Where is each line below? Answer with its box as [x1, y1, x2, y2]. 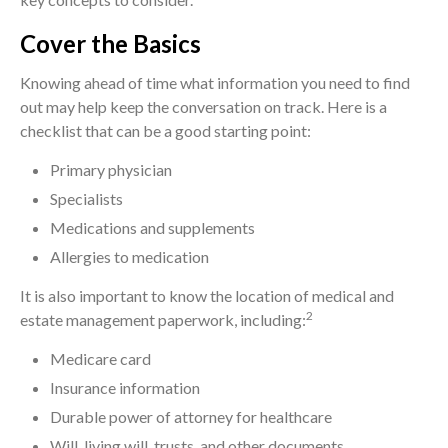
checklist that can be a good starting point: [20, 121, 311, 141]
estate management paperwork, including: [20, 310, 306, 330]
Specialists [50, 189, 123, 209]
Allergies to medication [50, 247, 209, 267]
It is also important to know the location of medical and [20, 286, 394, 306]
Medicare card [50, 349, 151, 369]
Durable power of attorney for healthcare [50, 407, 332, 427]
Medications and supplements [50, 218, 255, 238]
